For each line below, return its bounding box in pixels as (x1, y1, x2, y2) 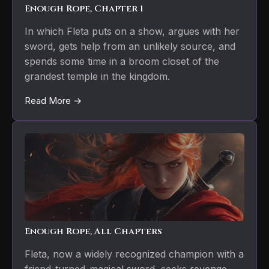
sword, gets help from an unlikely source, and (25, 40, 235, 53)
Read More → (25, 95, 82, 107)
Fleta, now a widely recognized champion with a (25, 248, 244, 261)
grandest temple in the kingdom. (25, 70, 170, 83)
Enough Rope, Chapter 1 (25, 2, 144, 16)
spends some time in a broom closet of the (25, 55, 219, 68)
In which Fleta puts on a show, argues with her (25, 25, 240, 38)
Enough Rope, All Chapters (25, 225, 162, 238)
